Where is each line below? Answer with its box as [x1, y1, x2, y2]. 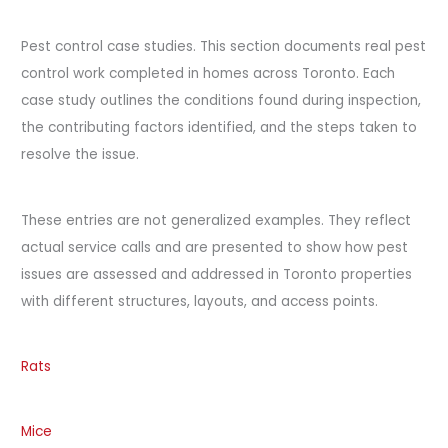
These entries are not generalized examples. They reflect [21, 210, 412, 230]
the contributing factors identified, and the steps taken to [21, 118, 418, 138]
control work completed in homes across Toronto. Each [21, 64, 396, 84]
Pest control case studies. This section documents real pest [21, 37, 427, 57]
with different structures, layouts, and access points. [21, 291, 379, 311]
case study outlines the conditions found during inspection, [21, 91, 422, 111]
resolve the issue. [21, 145, 140, 165]
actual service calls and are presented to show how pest [21, 237, 409, 257]
